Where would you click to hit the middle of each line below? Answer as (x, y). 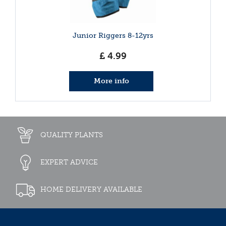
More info (111, 81)
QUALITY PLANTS (72, 135)
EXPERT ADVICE (69, 162)
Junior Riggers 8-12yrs (113, 35)
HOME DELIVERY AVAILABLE (91, 189)
